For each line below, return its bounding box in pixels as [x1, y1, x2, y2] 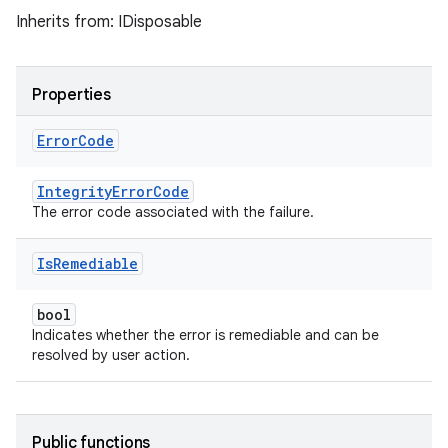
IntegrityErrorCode [37, 182, 189, 201]
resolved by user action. [32, 346, 190, 364]
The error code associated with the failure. [32, 203, 314, 221]
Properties [32, 85, 111, 105]
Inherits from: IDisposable [16, 12, 202, 32]
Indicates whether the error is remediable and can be [32, 326, 379, 344]
